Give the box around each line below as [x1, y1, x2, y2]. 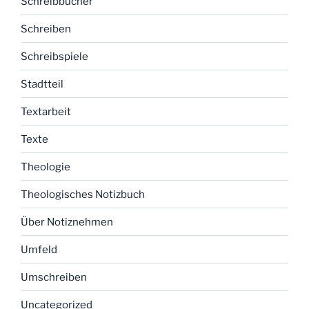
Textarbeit [21, 105, 71, 118]
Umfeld [21, 243, 57, 256]
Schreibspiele [21, 50, 88, 63]
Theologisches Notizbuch [21, 188, 145, 201]
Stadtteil [21, 77, 63, 90]
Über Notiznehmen [21, 215, 113, 228]
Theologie [21, 160, 70, 173]
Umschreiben [21, 270, 87, 283]
